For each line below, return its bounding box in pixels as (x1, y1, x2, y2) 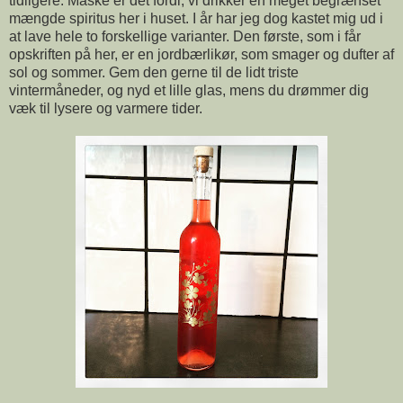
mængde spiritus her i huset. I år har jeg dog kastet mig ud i (9, 10, 383, 26)
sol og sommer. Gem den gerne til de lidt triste (9, 64, 299, 80)
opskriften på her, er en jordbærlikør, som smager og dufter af (9, 46, 394, 62)
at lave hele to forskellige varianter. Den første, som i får (9, 28, 361, 44)
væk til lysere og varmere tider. (9, 100, 202, 116)
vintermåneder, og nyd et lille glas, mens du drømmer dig (9, 82, 369, 98)
